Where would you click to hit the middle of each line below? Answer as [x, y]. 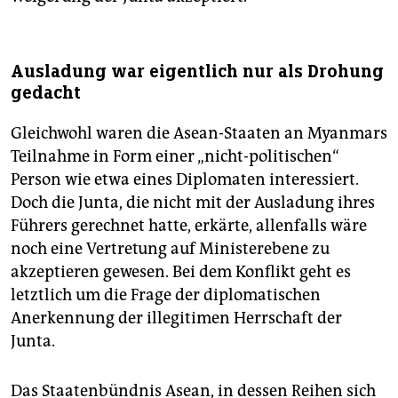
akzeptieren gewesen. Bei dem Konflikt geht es [181, 272]
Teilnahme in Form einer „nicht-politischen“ [175, 157]
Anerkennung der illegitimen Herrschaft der [176, 318]
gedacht [46, 93]
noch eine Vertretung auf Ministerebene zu [170, 249]
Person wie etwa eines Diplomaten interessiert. [185, 180]
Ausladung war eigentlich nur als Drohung [197, 72]
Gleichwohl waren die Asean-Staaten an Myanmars [199, 134]
